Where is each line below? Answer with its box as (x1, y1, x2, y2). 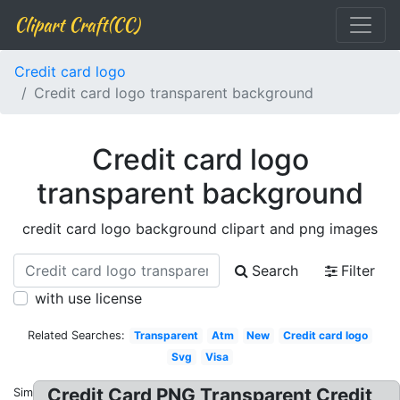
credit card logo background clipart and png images (22, 220, 378, 237)
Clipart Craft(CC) (14, 12, 139, 37)
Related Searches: (28, 329, 126, 342)
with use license (35, 289, 142, 307)
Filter (341, 262, 375, 279)
